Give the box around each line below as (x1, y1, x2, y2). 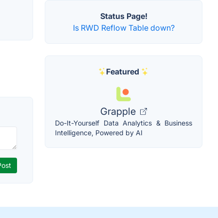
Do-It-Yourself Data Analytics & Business (55, 119, 192, 127)
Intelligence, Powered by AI (55, 128, 143, 137)
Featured (106, 67, 139, 77)
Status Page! (100, 11, 147, 21)
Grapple (100, 106, 138, 118)
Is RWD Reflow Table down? (73, 23, 175, 33)
